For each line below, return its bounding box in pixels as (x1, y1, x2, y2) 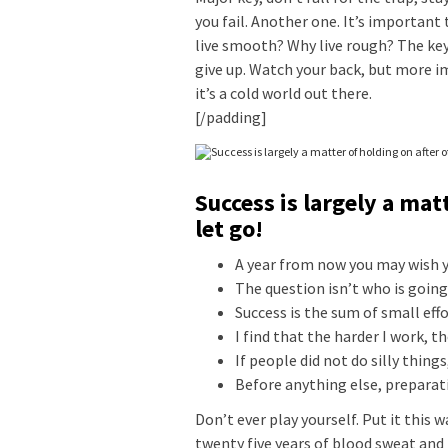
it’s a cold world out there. (195, 82, 372, 103)
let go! (195, 212, 263, 244)
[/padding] (195, 106, 267, 127)
